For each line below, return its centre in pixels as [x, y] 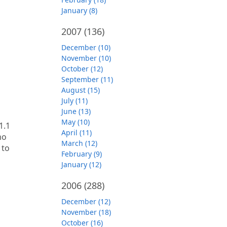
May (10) [75, 122]
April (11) [77, 133]
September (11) [87, 79]
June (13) [76, 111]
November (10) [86, 58]
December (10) [86, 47]
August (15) [81, 90]
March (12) [79, 143]
